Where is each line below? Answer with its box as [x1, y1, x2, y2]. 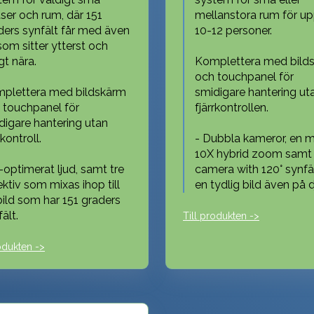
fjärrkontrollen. [195, 100, 268, 114]
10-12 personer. [195, 23, 272, 37]
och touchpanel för [195, 69, 294, 83]
